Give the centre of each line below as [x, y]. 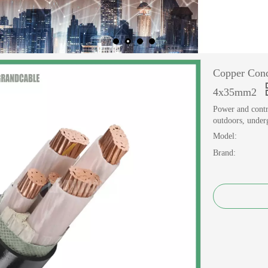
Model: [225, 136]
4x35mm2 [236, 92]
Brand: [224, 153]
